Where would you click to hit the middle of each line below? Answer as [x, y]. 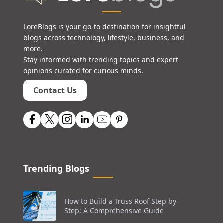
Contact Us [55, 90]
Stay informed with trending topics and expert [101, 59]
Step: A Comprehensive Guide [114, 210]
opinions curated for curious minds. [83, 70]
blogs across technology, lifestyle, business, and [104, 37]
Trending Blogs [56, 168]
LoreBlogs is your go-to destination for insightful [105, 26]
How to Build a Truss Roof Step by [120, 201]
